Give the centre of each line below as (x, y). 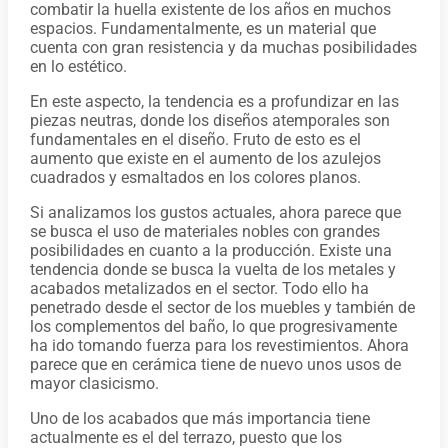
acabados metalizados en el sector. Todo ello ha (199, 288)
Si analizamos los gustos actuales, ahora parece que (215, 212)
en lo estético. (78, 66)
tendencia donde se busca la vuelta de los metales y (212, 269)
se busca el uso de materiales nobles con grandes (204, 231)
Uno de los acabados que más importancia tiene (199, 418)
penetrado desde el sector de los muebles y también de (222, 307)
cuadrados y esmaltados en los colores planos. (195, 177)
